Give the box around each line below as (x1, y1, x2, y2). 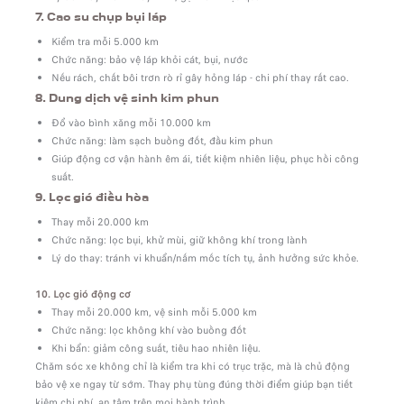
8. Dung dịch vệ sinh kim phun (34, 93, 219, 104)
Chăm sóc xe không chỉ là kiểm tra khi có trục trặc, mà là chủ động (34, 359, 350, 374)
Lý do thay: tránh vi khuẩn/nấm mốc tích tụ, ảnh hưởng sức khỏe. (50, 251, 359, 266)
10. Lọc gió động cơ (34, 287, 131, 302)
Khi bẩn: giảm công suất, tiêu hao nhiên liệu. (50, 341, 261, 356)
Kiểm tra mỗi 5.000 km (50, 34, 159, 50)
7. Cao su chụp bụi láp (34, 12, 167, 23)
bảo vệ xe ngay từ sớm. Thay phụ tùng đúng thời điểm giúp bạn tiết (34, 377, 353, 392)
